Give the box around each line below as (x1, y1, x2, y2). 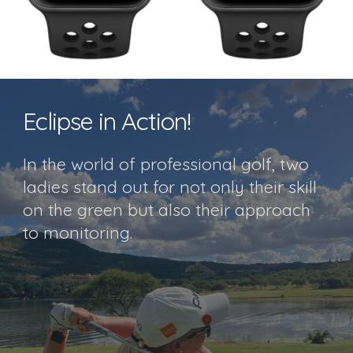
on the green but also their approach (23, 199, 311, 220)
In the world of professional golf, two (23, 154, 310, 174)
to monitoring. (23, 222, 138, 243)
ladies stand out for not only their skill (23, 176, 318, 197)
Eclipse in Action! (23, 106, 191, 136)
